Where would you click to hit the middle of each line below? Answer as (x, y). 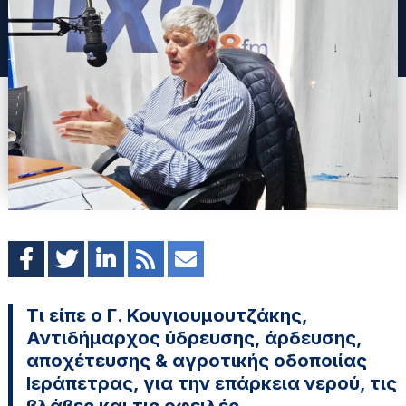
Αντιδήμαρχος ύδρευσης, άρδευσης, (193, 338)
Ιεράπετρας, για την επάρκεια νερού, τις (211, 383)
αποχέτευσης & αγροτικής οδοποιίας (196, 360)
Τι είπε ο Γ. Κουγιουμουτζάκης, (166, 315)
